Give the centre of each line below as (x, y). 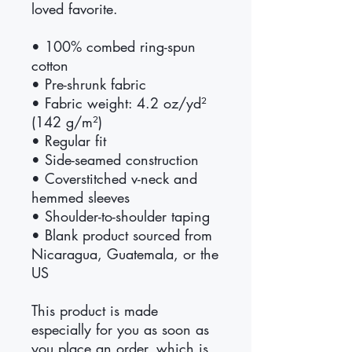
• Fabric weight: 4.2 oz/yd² (119, 103)
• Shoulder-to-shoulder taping (121, 216)
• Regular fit (69, 140)
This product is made (95, 310)
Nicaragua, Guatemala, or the (125, 253)
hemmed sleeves (81, 197)
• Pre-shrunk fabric (89, 84)
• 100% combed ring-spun (114, 46)
